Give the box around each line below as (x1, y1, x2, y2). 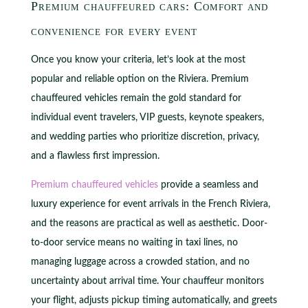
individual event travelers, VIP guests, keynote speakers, (30, 112, 264, 122)
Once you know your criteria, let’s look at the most (30, 54, 245, 65)
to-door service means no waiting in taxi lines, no (30, 237, 238, 247)
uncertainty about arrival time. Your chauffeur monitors (30, 276, 264, 286)
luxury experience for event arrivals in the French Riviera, (30, 199, 270, 209)
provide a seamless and (157, 179, 258, 190)
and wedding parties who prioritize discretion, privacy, (30, 131, 259, 142)
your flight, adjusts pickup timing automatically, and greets (30, 295, 277, 305)
